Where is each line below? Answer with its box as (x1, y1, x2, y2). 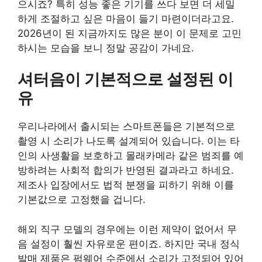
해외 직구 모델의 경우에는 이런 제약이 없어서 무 (18, 223, 237, 235)
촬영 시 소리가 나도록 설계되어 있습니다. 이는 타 (18, 135, 240, 147)
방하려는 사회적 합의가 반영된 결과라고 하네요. (18, 164, 234, 177)
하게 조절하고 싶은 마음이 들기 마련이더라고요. (18, 12, 234, 25)
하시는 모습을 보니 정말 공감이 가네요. (18, 42, 194, 54)
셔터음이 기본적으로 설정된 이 (18, 70, 233, 89)
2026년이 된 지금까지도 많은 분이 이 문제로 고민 (18, 27, 242, 39)
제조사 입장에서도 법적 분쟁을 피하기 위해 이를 (18, 179, 234, 191)
